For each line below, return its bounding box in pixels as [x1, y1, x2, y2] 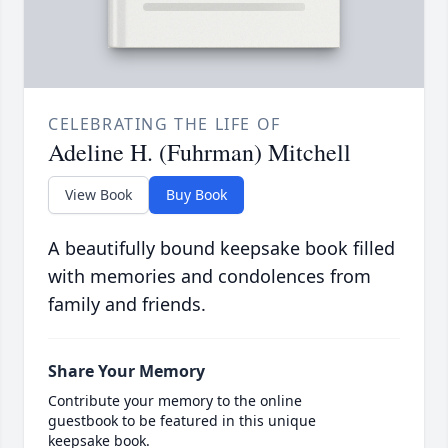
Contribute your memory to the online [48, 391, 302, 411]
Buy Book [166, 185, 227, 205]
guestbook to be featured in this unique [48, 411, 316, 431]
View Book [65, 185, 132, 205]
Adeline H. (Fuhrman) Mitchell [48, 136, 351, 169]
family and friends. [48, 292, 206, 317]
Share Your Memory [48, 360, 205, 383]
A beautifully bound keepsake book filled [48, 236, 395, 261]
